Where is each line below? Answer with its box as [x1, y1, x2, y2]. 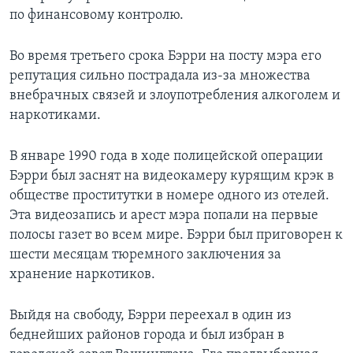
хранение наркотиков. [9, 267, 155, 283]
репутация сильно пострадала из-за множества [9, 69, 310, 84]
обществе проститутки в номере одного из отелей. [9, 188, 329, 204]
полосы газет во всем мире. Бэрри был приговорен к [9, 228, 343, 243]
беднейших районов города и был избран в [9, 328, 284, 344]
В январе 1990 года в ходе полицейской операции [9, 149, 323, 165]
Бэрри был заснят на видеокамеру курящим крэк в [9, 169, 334, 184]
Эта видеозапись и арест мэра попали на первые [9, 208, 318, 224]
